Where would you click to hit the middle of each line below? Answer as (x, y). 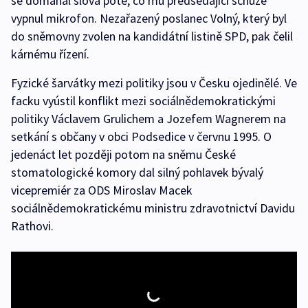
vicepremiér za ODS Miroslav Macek (102, 190)
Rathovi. (32, 226)
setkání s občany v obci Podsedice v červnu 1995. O (141, 137)
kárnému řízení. (50, 54)
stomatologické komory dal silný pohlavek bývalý (137, 173)
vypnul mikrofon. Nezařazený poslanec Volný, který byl (149, 19)
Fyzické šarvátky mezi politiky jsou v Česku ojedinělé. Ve (154, 83)
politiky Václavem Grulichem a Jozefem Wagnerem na (148, 119)
